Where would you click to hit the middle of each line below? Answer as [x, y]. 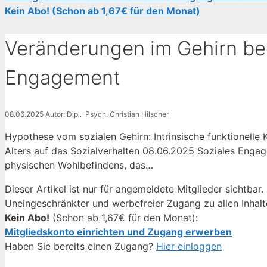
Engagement [63, 78]
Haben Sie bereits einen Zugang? [80, 246]
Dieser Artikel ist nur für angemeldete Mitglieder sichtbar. [134, 189]
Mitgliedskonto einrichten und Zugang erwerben [118, 232]
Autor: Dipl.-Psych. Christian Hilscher [107, 114]
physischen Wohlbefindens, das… [79, 165]
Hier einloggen [189, 246]
